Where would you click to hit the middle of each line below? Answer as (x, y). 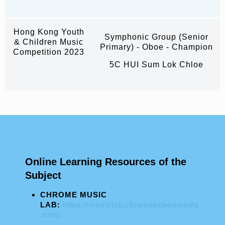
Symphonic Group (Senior (156, 37)
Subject (45, 176)
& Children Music (49, 42)
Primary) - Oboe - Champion (156, 47)
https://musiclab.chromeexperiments (131, 205)
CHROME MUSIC (74, 195)
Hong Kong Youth (49, 32)
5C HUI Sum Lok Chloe (156, 65)
